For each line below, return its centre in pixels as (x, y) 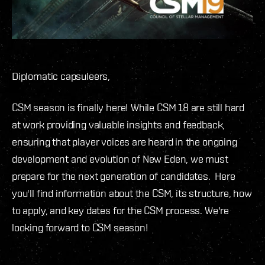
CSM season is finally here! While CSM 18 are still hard (128, 107)
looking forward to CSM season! (80, 227)
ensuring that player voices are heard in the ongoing (125, 141)
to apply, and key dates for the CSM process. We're (121, 210)
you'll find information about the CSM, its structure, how (132, 193)
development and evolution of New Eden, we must (120, 159)
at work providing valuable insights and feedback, (119, 124)
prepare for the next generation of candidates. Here (124, 176)
